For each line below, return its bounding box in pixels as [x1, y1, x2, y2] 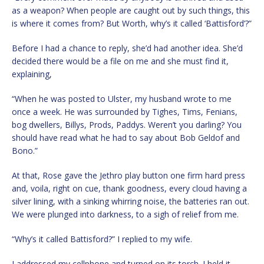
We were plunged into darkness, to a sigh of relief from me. [12, 209, 239, 220]
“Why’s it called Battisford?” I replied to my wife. [12, 233, 192, 245]
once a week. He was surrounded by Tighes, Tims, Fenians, [12, 106, 237, 118]
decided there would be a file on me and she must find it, [12, 55, 229, 67]
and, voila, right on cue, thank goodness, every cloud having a [12, 183, 247, 194]
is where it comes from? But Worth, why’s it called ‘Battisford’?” [12, 18, 252, 29]
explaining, [12, 68, 52, 80]
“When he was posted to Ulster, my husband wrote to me [12, 93, 232, 105]
